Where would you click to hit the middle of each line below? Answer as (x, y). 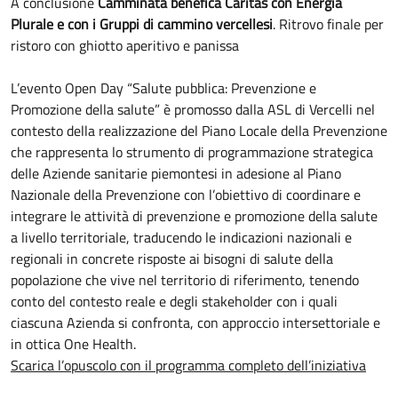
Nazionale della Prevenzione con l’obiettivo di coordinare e (186, 195)
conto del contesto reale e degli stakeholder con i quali (174, 302)
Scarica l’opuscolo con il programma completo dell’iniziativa (188, 366)
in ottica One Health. (73, 344)
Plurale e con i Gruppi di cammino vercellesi (142, 24)
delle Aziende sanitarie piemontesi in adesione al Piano (176, 174)
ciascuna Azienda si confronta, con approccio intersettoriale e (195, 323)
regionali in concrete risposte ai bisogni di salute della (172, 259)
